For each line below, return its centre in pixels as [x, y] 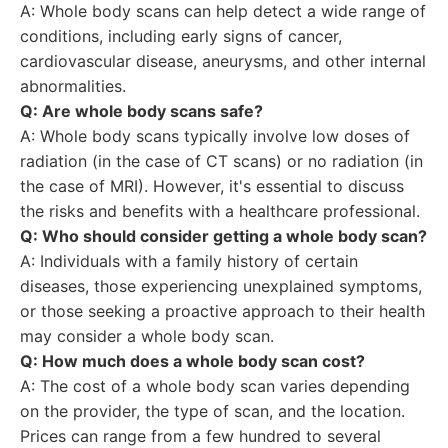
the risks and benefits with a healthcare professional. [220, 211]
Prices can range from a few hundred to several [200, 436]
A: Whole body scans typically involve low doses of [215, 136]
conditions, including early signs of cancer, [181, 36]
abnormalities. [73, 86]
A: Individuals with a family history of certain [189, 261]
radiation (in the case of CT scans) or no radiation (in [221, 161]
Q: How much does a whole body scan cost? [192, 361]
